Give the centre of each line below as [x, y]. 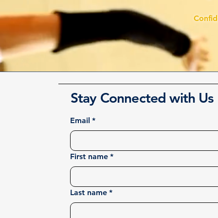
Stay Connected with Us [142, 98]
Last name [89, 192]
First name [89, 156]
